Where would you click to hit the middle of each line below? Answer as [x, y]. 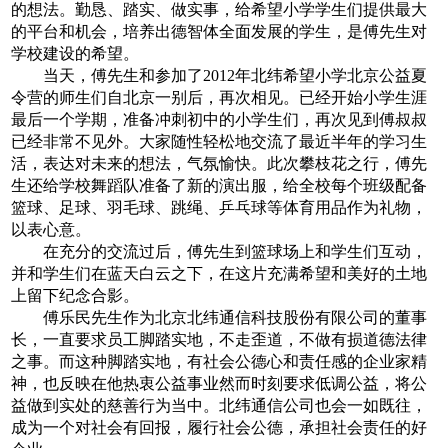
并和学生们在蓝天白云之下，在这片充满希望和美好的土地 [219, 273]
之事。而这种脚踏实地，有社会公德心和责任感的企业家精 [219, 361]
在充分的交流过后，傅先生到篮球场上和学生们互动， [219, 251]
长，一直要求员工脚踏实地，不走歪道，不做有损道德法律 [219, 339]
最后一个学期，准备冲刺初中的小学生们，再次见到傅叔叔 [219, 119]
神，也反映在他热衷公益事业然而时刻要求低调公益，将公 [219, 383]
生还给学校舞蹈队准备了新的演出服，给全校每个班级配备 [219, 185]
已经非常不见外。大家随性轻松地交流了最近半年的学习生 [219, 141]
